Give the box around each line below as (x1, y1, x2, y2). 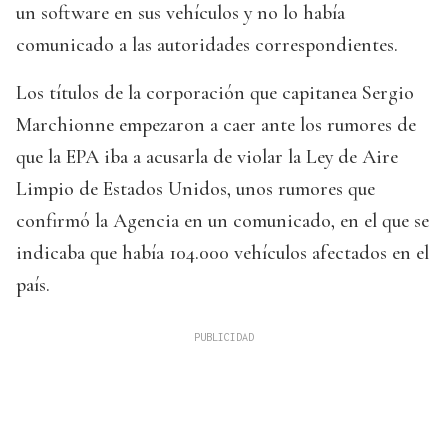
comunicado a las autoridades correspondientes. (16, 33, 398, 58)
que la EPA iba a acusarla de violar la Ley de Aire (16, 145, 398, 170)
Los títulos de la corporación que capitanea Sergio (16, 81, 414, 106)
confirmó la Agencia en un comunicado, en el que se (16, 209, 429, 234)
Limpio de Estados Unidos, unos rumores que (16, 177, 375, 202)
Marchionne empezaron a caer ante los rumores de (16, 113, 416, 138)
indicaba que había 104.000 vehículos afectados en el (16, 241, 429, 266)
